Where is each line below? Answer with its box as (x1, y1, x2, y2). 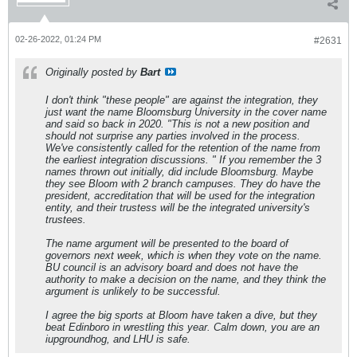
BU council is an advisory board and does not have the (45, 261, 298, 273)
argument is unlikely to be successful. (45, 284, 221, 297)
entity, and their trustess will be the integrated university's (45, 201, 310, 214)
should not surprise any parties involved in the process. (45, 129, 300, 142)
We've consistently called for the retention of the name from (45, 141, 320, 154)
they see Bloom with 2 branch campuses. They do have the (45, 177, 320, 190)
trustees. (45, 213, 86, 226)
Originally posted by (45, 65, 140, 78)
